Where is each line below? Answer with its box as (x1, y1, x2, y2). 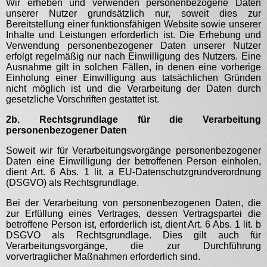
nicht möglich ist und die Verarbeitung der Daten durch (6, 83, 261, 94)
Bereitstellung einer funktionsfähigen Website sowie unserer (6, 19, 261, 29)
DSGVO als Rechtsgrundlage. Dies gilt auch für (6, 230, 261, 240)
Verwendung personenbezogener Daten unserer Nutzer (6, 41, 261, 51)
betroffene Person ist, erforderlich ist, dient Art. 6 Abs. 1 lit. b (6, 219, 261, 229)
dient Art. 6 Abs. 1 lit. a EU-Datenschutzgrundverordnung (6, 167, 261, 177)
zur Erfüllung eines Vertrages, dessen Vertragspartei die (6, 209, 261, 219)
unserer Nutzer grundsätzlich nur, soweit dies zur (6, 8, 261, 18)
